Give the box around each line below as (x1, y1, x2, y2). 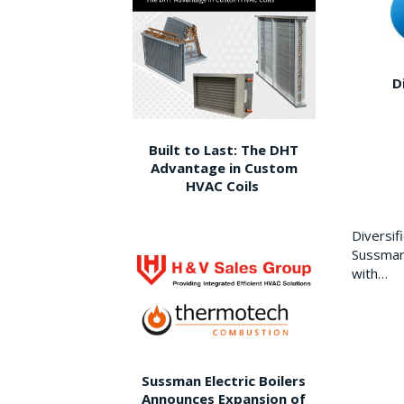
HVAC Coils (185, 177, 262, 196)
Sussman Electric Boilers (142, 371, 307, 390)
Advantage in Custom (150, 159, 298, 178)
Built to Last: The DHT (149, 141, 299, 160)
